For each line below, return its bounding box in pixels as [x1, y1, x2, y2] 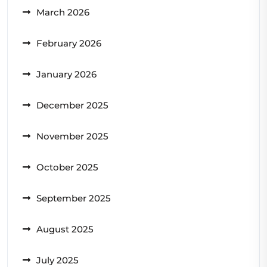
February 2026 [36, 37, 101, 49]
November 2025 [36, 130, 108, 142]
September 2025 [36, 192, 111, 204]
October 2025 [36, 161, 98, 173]
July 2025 [36, 254, 79, 266]
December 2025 [36, 99, 108, 111]
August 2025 [36, 223, 94, 235]
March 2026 [36, 6, 89, 18]
